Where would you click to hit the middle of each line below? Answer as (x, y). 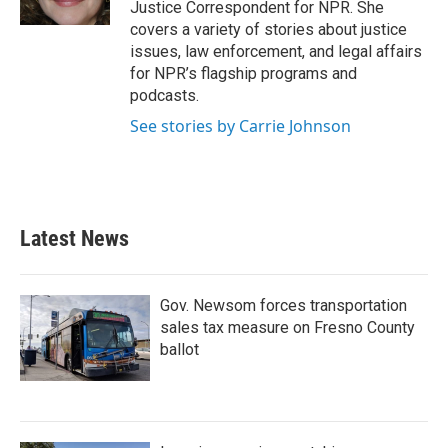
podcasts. (164, 95)
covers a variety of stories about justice (268, 29)
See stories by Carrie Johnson (240, 126)
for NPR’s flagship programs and (243, 73)
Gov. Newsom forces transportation (283, 305)
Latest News (74, 238)
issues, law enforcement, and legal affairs (276, 51)
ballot (179, 349)
